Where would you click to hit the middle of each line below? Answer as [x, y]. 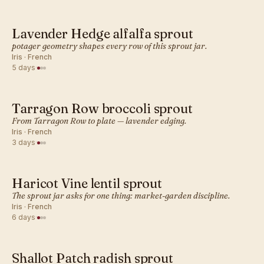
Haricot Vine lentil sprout [87, 183]
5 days [24, 67]
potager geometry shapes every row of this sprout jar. [109, 46]
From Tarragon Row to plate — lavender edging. [99, 121]
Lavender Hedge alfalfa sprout [103, 34]
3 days [24, 142]
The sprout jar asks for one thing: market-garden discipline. [121, 196]
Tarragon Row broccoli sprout [102, 108]
